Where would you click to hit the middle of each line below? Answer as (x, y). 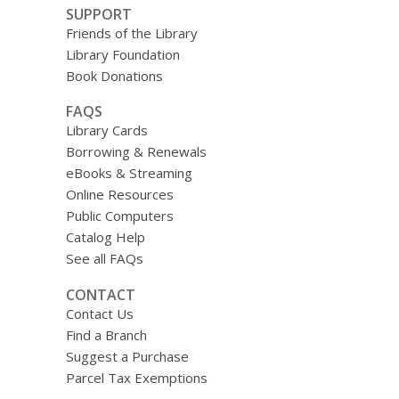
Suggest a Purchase (127, 356)
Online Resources (119, 195)
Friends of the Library (131, 33)
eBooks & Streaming (129, 173)
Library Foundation (122, 54)
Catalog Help (105, 237)
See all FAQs (104, 259)
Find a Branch (106, 334)
